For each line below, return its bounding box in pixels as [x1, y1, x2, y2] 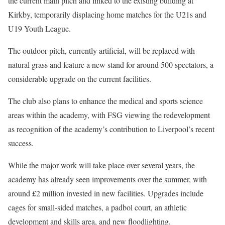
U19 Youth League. [8, 23, 71, 34]
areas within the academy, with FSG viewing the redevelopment [8, 109, 210, 120]
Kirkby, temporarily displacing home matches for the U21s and [8, 9, 206, 20]
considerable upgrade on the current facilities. [8, 73, 151, 84]
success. [8, 137, 34, 148]
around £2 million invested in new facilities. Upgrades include [8, 187, 203, 198]
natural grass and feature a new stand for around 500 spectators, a [8, 59, 213, 70]
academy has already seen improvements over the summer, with [8, 173, 207, 184]
